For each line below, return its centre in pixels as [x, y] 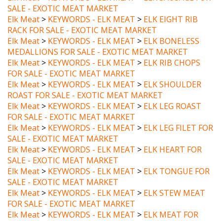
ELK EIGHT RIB [171, 6]
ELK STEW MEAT [174, 180]
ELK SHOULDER [172, 72]
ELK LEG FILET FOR [178, 115]
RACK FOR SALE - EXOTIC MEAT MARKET [82, 17]
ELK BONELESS [171, 28]
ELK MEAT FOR [171, 202]
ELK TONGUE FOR [177, 158]
